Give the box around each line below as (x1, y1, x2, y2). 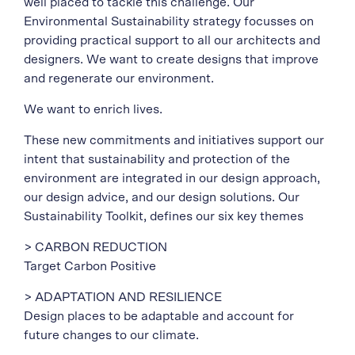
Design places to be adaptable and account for (24, 310, 294, 323)
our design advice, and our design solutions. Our (24, 191, 300, 204)
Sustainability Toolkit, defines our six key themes (24, 210, 303, 223)
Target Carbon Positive (24, 260, 156, 273)
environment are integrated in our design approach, (24, 172, 320, 185)
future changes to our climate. (24, 329, 199, 342)
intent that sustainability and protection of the (24, 153, 290, 166)
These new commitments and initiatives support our (24, 134, 324, 147)
